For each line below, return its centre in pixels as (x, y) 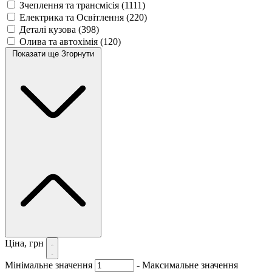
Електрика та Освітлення (73, 17)
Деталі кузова (49, 29)
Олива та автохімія (60, 41)
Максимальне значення (190, 265)
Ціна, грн (25, 243)
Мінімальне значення (49, 265)
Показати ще (37, 53)
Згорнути (78, 53)
